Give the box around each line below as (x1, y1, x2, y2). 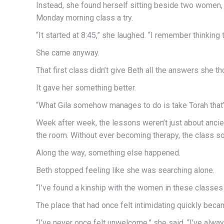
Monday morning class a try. (36, 12, 133, 22)
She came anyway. (36, 47, 99, 57)
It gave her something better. (36, 82, 136, 92)
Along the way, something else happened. (36, 147, 180, 157)
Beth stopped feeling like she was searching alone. (36, 165, 214, 175)
